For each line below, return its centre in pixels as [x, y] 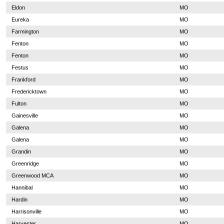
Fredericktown [29, 91]
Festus [20, 67]
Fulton [19, 103]
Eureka [20, 19]
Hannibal [22, 187]
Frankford [23, 79]
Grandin [21, 151]
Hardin [19, 199]
